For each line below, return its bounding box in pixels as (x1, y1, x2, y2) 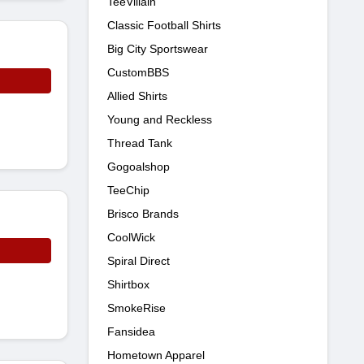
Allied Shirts (107, 89, 167, 102)
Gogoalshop (107, 160, 170, 173)
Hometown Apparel (107, 349, 205, 362)
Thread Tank (107, 136, 172, 149)
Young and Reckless (107, 113, 212, 126)
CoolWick (107, 231, 155, 244)
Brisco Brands (107, 207, 179, 220)
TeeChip (107, 184, 149, 197)
